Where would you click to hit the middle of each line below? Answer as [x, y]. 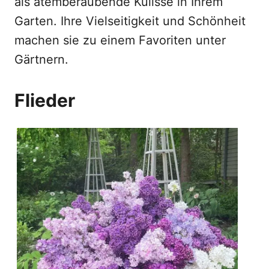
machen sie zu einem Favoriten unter [120, 40]
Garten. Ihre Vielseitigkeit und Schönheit [130, 21]
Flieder [45, 100]
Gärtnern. [41, 59]
